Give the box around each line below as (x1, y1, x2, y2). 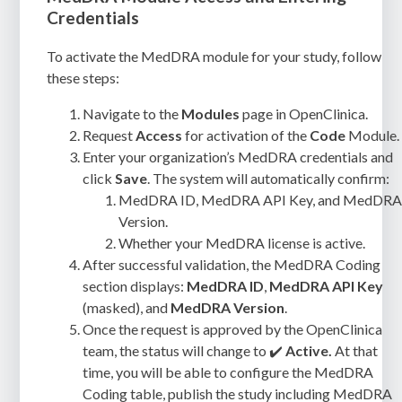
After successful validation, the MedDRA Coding (83, 255, 381, 273)
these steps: (47, 68, 120, 86)
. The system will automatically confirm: (147, 169, 390, 187)
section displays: (83, 276, 188, 294)
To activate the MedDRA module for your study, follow (47, 47, 382, 65)
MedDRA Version (170, 298, 285, 316)
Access (135, 126, 183, 144)
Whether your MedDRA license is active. (118, 233, 366, 251)
